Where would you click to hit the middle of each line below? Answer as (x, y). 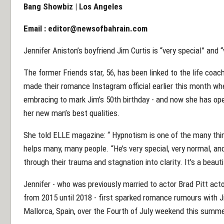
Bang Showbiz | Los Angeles (73, 6)
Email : (36, 28)
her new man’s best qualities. (72, 113)
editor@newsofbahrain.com (98, 28)
